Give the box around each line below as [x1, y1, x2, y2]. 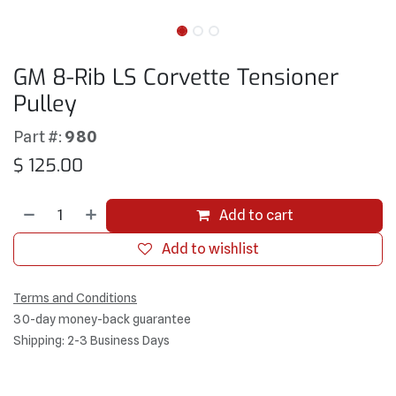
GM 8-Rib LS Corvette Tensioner [13, 62, 339, 92]
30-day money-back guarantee [13, 311, 191, 326]
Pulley [13, 88, 77, 118]
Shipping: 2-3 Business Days [13, 332, 170, 347]
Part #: [13, 126, 65, 146]
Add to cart [216, 206, 293, 224]
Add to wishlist [161, 240, 259, 257]
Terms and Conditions [13, 290, 137, 305]
